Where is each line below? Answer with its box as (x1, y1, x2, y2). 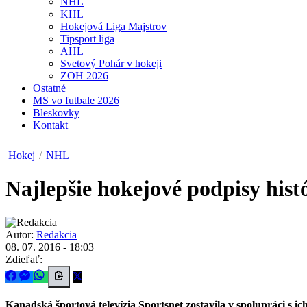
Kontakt (33, 119, 68, 131)
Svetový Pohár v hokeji (60, 58, 162, 69)
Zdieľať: (5, 253, 42, 265)
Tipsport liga (60, 33, 114, 45)
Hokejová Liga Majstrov (60, 21, 167, 32)
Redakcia (36, 228, 77, 241)
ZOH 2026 (60, 70, 108, 82)
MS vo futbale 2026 (33, 95, 119, 106)
